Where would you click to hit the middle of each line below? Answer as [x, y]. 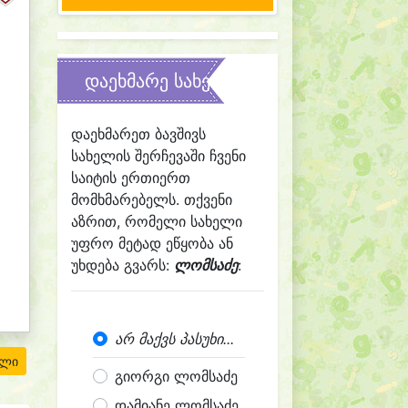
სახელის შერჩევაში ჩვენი [158, 156]
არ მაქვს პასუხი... [174, 339]
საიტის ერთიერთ [131, 178]
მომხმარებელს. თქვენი [152, 199]
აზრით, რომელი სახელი [157, 221]
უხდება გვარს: [122, 265]
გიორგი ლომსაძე [176, 376]
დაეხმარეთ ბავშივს [138, 134]
